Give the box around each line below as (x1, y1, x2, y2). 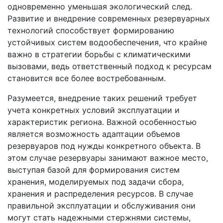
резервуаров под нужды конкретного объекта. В (7, 141, 201, 151)
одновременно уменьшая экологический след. (7, 1, 192, 12)
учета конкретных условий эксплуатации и (7, 105, 180, 115)
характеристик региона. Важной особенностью (7, 117, 197, 127)
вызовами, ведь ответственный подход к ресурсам (7, 61, 212, 72)
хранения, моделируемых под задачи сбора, (7, 177, 184, 187)
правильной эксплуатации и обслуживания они (7, 201, 196, 211)
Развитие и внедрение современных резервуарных (7, 13, 210, 24)
